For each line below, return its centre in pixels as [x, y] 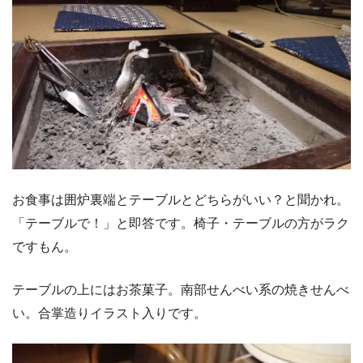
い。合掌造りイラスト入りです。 [109, 313]
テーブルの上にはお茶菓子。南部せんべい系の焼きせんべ [181, 289]
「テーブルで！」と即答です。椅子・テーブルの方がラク [181, 224]
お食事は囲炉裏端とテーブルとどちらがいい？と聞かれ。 [181, 200]
